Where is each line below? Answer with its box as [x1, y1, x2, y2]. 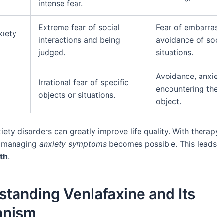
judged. [38, 47, 65, 58]
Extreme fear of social [38, 22, 120, 32]
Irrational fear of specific [38, 77, 129, 88]
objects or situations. [38, 90, 115, 100]
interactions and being [38, 35, 120, 45]
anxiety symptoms [39, 139, 107, 149]
